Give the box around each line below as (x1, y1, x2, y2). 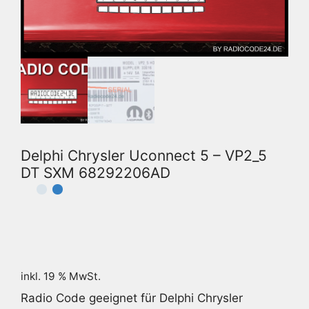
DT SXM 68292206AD (21, 163, 170, 181)
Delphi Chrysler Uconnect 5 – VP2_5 (21, 146, 267, 164)
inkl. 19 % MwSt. (21, 270, 101, 283)
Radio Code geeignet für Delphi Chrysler (21, 291, 243, 306)
